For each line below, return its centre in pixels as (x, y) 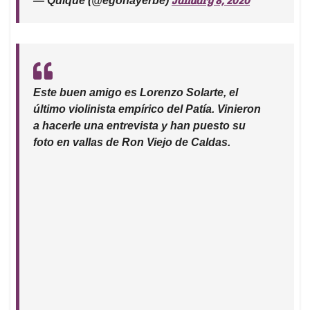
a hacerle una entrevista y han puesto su (139, 126)
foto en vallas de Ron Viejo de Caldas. (132, 143)
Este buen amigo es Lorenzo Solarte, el (136, 93)
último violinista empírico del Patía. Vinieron (147, 109)
